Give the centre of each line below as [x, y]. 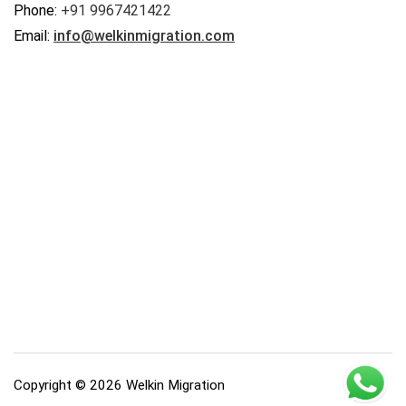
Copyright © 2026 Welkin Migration [119, 386]
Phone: [37, 11]
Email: [34, 36]
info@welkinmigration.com [144, 36]
